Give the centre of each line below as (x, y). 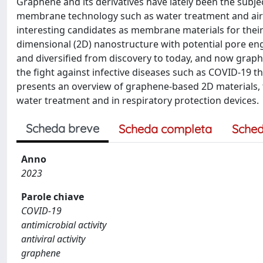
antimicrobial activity (64, 225)
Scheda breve (63, 128)
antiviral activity (53, 239)
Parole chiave (53, 196)
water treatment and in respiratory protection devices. (138, 100)
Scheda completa (165, 129)
